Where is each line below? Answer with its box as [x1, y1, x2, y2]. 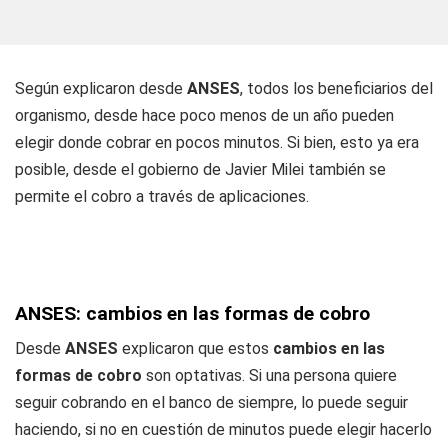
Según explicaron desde [15, 79, 187, 98]
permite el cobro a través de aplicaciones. [15, 187, 309, 206]
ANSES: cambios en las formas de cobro [15, 302, 370, 325]
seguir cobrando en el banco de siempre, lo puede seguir [15, 393, 408, 412]
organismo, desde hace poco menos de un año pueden [15, 106, 394, 125]
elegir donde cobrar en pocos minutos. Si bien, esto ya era [15, 133, 419, 152]
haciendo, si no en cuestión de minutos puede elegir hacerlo [15, 420, 432, 439]
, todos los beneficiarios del [240, 79, 433, 98]
